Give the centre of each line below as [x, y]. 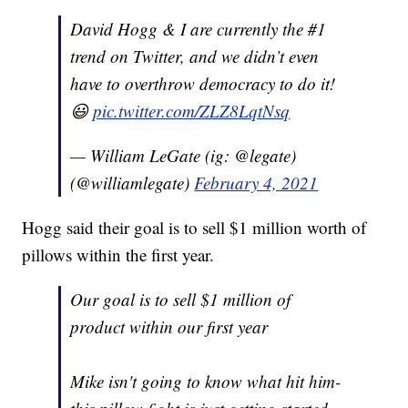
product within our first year [169, 327]
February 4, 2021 [256, 183]
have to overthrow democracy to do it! [203, 84]
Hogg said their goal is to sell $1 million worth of [194, 228]
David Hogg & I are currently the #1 [199, 29]
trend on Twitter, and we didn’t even [195, 56]
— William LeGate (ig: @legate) [184, 156]
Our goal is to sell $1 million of [181, 300]
